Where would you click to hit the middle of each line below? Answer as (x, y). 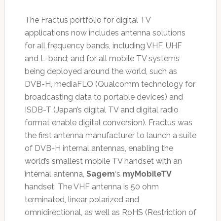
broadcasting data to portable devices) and (104, 97)
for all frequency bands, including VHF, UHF (103, 46)
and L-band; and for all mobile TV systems (102, 59)
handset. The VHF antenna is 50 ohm (92, 187)
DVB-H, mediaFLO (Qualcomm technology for (110, 84)
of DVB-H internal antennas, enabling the (99, 148)
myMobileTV (147, 174)
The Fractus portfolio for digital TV (87, 20)
